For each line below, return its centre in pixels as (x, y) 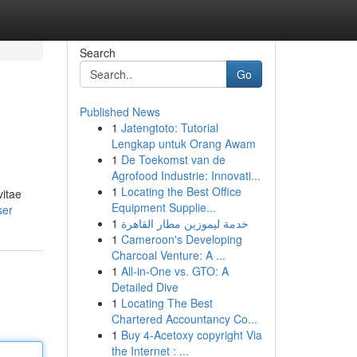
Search (97, 53)
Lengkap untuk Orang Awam (183, 143)
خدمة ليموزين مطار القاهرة (184, 223)
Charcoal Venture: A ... (168, 255)
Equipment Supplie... (163, 207)
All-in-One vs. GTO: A (175, 271)
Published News (120, 112)
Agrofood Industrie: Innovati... (186, 175)
